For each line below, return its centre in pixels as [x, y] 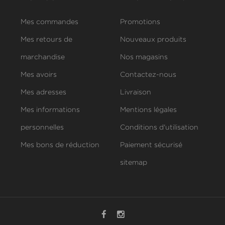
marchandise [42, 58]
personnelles [42, 128]
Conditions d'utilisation [159, 128]
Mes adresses [43, 93]
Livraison [135, 93]
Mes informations [50, 110]
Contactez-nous [148, 75]
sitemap [133, 163]
